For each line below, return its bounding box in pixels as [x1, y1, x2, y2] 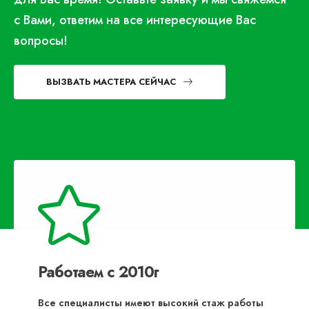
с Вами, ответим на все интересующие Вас [14, 10, 256, 29]
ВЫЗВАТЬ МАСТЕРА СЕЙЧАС [46, 74, 176, 88]
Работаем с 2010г [38, 260, 159, 283]
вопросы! [14, 31, 68, 50]
